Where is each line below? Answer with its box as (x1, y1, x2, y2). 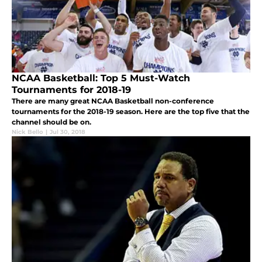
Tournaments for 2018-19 (12, 84, 131, 96)
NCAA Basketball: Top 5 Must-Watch (12, 73, 190, 84)
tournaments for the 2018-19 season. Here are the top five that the (12, 107, 250, 116)
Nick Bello (12, 128, 43, 136)
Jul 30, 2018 (50, 128, 85, 136)
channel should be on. (12, 118, 91, 127)
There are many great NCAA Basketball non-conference (12, 96, 214, 106)
